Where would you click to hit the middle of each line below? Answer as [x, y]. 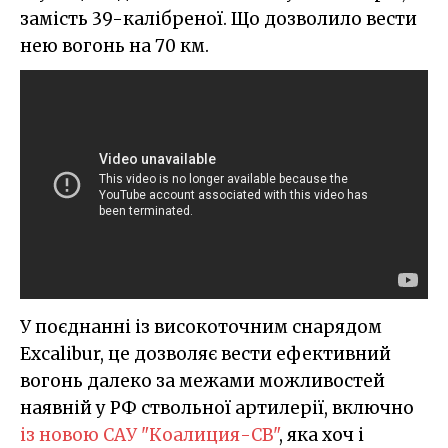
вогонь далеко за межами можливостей [202, 381]
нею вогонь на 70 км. [114, 45]
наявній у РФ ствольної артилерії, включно [217, 408]
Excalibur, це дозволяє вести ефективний [205, 354]
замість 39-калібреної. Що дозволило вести [218, 18]
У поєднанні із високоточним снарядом [201, 327]
